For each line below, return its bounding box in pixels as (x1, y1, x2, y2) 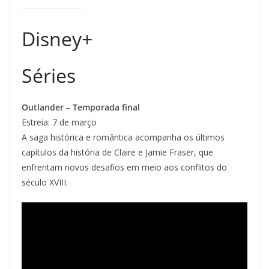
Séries (22, 62, 76, 88)
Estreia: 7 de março (22, 116, 97, 128)
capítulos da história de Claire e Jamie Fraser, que (22, 147, 213, 158)
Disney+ (22, 26, 92, 52)
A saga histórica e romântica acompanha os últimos (22, 131, 225, 143)
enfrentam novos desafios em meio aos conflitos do (22, 162, 227, 173)
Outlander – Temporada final (22, 101, 140, 113)
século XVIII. (22, 177, 68, 188)
